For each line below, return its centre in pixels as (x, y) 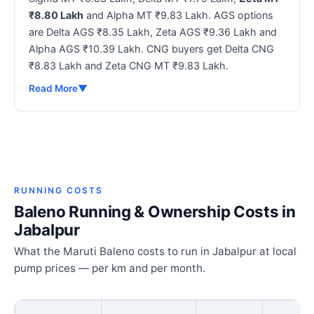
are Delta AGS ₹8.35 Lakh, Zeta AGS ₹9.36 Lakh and (153, 32)
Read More (53, 88)
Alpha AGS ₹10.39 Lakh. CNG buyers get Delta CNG (151, 48)
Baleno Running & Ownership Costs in (155, 211)
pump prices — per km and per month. (110, 268)
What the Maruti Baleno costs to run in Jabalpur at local (155, 251)
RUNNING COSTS (59, 190)
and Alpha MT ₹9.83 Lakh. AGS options (178, 15)
